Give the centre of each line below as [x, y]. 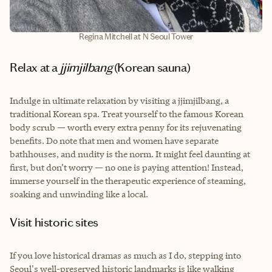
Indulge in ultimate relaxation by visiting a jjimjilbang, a [119, 100]
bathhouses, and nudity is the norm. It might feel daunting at [130, 154]
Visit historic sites [58, 222]
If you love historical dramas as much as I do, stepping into [125, 255]
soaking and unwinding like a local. [79, 194]
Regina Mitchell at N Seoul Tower [136, 36]
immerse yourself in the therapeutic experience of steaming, [128, 180]
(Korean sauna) [151, 67]
